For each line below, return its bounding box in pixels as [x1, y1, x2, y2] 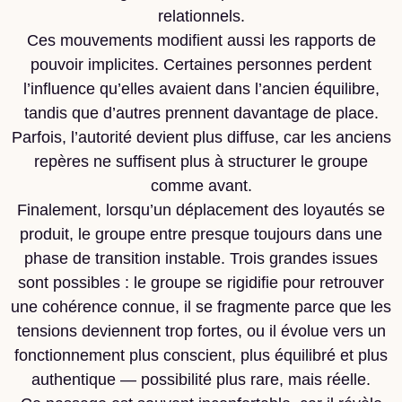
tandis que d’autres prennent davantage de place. [23, 104, 379, 122]
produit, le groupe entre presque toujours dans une [20, 225, 382, 243]
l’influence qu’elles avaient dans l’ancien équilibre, [22, 80, 380, 98]
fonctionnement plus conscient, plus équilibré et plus [14, 346, 388, 364]
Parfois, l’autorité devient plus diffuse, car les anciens [11, 128, 391, 146]
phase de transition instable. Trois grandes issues [24, 249, 378, 267]
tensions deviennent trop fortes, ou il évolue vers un [16, 322, 386, 340]
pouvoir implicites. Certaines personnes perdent [31, 56, 371, 74]
